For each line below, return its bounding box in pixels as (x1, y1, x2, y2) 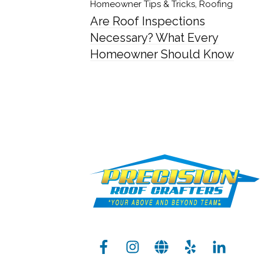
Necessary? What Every (90, 31, 219, 45)
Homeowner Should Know (90, 47, 234, 61)
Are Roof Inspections (90, 14, 205, 28)
